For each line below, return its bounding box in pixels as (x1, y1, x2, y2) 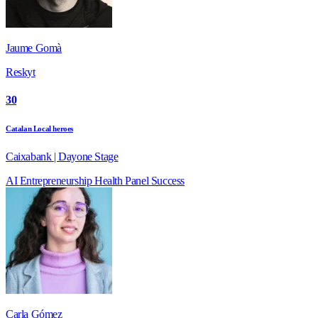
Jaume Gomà (6, 41, 62, 54)
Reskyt (6, 65, 35, 78)
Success (150, 175, 185, 187)
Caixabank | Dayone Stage (6, 150, 119, 163)
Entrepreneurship (19, 175, 95, 187)
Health (94, 175, 126, 187)
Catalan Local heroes (6, 124, 73, 133)
